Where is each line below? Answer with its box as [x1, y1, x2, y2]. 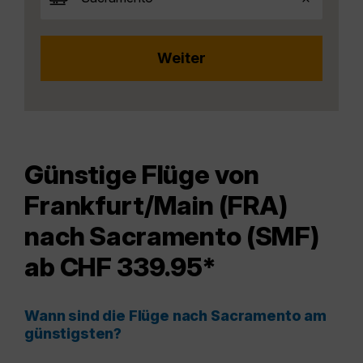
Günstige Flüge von [24, 159, 259, 191]
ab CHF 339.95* [24, 251, 217, 284]
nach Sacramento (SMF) [24, 220, 320, 253]
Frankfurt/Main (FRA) [24, 190, 288, 222]
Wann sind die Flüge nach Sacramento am [24, 307, 327, 325]
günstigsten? [24, 325, 122, 343]
